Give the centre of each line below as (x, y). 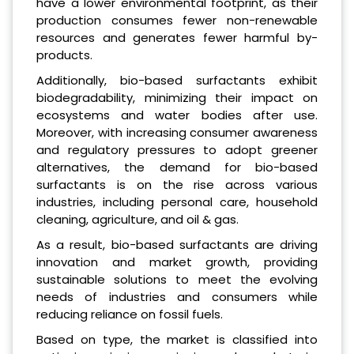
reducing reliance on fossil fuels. (130, 314)
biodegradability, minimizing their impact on (177, 97)
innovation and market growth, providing (177, 262)
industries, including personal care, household (177, 201)
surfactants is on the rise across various (177, 184)
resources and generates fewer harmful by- (177, 37)
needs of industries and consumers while (177, 296)
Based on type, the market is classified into (177, 339)
